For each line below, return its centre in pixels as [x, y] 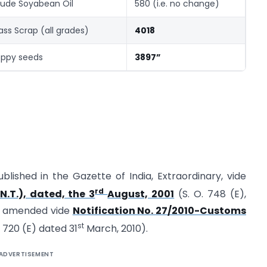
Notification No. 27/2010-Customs [159, 210]
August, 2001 [141, 194]
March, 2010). [116, 229]
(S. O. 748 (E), [210, 194]
